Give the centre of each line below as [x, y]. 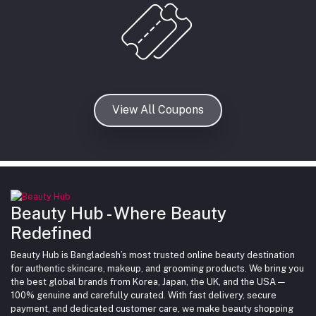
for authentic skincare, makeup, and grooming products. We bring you [157, 268]
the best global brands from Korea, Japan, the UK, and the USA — [148, 281]
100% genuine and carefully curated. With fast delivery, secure [144, 295]
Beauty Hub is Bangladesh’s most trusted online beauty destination [153, 255]
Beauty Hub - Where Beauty [119, 213]
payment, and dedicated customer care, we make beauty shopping [152, 308]
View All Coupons [158, 110]
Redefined [51, 232]
